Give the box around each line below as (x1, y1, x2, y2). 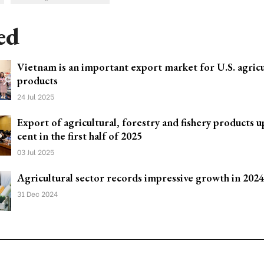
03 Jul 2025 (17, 147, 54, 157)
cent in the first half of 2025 (17, 129, 142, 143)
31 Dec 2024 (17, 189, 58, 199)
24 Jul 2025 (17, 91, 54, 101)
